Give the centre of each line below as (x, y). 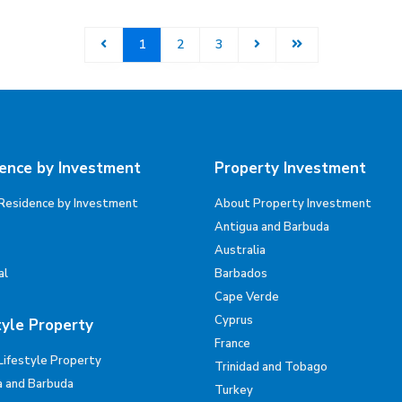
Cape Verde (247, 297)
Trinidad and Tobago (271, 367)
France (232, 344)
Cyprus (234, 320)
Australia (240, 250)
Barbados (241, 274)
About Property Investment (293, 204)
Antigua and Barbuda (272, 227)
